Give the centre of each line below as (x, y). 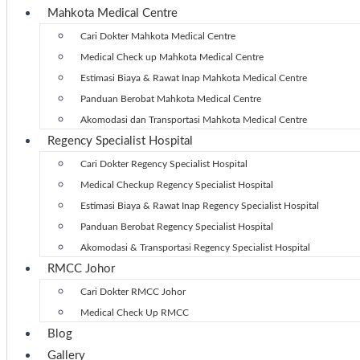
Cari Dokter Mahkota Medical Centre (158, 36)
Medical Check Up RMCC (135, 313)
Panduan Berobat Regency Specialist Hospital (177, 227)
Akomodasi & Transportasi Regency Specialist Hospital (195, 247)
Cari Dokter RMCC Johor (133, 292)
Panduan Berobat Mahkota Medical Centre (171, 99)
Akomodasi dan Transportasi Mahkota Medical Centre (194, 120)
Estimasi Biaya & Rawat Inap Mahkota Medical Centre (194, 78)
